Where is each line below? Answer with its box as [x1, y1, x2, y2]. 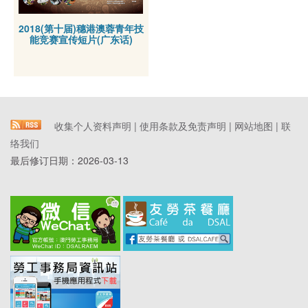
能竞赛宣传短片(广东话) [29, 32, 133, 47]
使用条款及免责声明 [140, 119, 226, 133]
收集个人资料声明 [54, 119, 131, 133]
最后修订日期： [10, 153, 78, 168]
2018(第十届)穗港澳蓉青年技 [18, 21, 144, 36]
